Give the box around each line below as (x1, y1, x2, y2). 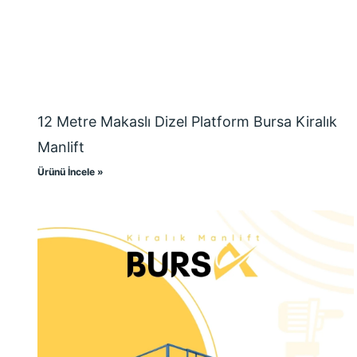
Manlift (37, 139, 84, 156)
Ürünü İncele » (37, 166, 104, 178)
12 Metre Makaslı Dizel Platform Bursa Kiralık (37, 113, 337, 131)
